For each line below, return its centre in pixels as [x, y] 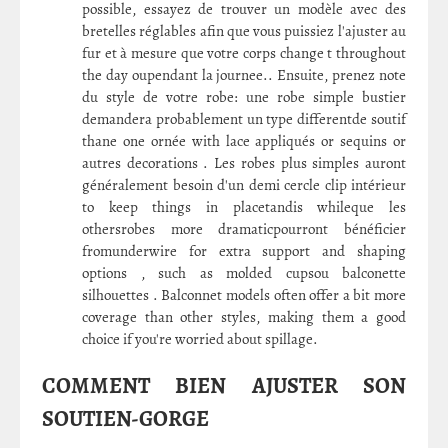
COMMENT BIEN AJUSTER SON [224, 386]
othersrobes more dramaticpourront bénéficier [244, 229]
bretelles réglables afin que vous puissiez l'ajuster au [244, 31]
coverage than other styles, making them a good [244, 317]
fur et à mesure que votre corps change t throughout [244, 53]
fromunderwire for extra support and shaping [244, 251]
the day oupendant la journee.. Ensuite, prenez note [244, 75]
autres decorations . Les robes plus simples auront [244, 163]
